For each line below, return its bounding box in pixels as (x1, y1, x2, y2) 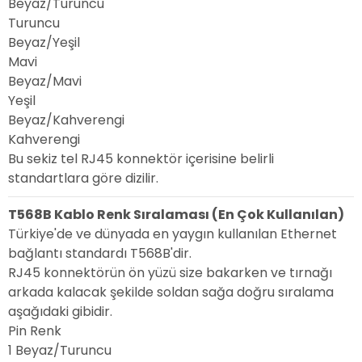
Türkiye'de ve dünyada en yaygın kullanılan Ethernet (8, 225, 337, 244)
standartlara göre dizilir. (8, 169, 158, 188)
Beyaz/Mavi (8, 72, 82, 91)
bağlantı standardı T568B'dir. (8, 244, 192, 263)
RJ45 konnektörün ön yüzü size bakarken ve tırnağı (8, 263, 332, 283)
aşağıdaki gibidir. (8, 302, 112, 322)
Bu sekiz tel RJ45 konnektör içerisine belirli (8, 149, 274, 169)
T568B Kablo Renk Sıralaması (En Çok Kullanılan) (8, 205, 344, 225)
